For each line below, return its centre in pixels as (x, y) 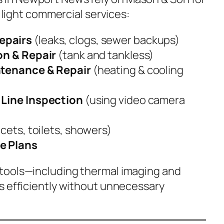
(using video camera (134, 100)
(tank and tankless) (105, 55)
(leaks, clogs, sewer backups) (106, 40)
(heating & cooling (137, 70)
